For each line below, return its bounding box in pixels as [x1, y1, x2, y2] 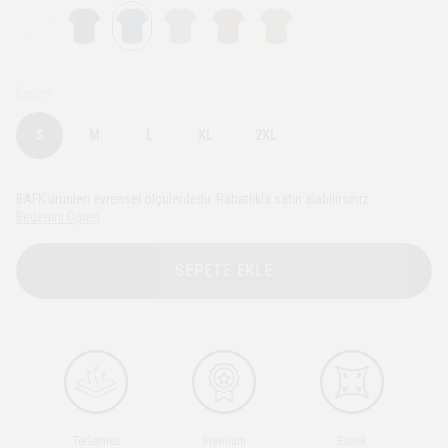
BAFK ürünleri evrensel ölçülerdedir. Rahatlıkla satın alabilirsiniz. [16, 191, 372, 208]
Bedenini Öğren [16, 209, 100, 226]
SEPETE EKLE [175, 261, 273, 281]
